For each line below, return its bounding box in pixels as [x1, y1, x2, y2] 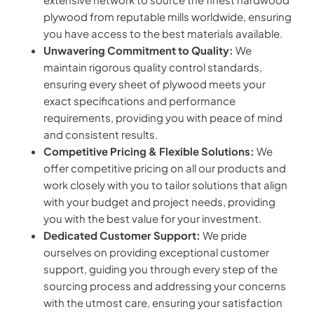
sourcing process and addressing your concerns [43, 278, 286, 292]
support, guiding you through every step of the [43, 261, 278, 275]
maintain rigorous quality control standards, [43, 60, 262, 74]
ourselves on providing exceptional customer [43, 245, 269, 259]
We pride [200, 228, 247, 242]
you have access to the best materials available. [43, 26, 282, 40]
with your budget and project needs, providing [43, 194, 275, 208]
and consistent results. [43, 127, 158, 141]
